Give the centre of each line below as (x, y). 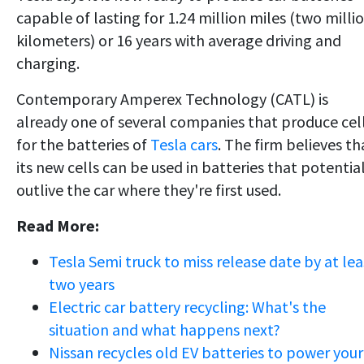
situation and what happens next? (165, 330)
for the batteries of (83, 145)
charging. (48, 63)
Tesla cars (184, 145)
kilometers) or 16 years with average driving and (179, 41)
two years (82, 284)
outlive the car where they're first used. (149, 190)
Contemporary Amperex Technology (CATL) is (172, 99)
